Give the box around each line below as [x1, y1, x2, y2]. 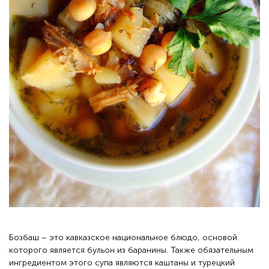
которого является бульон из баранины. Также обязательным [9, 245, 253, 255]
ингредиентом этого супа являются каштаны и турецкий [9, 258, 235, 268]
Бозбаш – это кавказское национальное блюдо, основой [9, 232, 237, 243]
